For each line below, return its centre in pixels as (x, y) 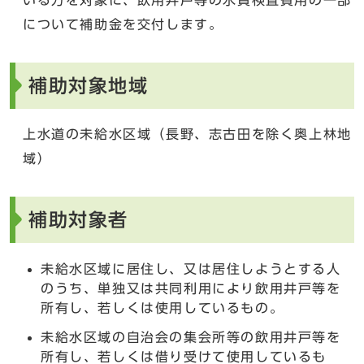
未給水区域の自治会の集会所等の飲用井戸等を (191, 337)
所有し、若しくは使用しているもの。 (162, 308)
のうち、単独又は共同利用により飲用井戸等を (191, 288)
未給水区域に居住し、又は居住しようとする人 (191, 269)
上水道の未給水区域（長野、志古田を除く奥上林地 (187, 134)
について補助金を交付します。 (123, 24)
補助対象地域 (89, 85)
